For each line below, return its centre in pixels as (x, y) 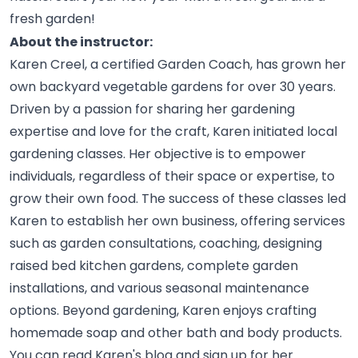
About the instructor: (82, 42)
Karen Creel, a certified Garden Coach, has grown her (178, 65)
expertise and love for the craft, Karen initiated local (174, 132)
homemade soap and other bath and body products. (176, 333)
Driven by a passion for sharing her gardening (153, 109)
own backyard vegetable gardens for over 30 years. (173, 87)
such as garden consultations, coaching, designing (166, 244)
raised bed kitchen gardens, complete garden (154, 266)
